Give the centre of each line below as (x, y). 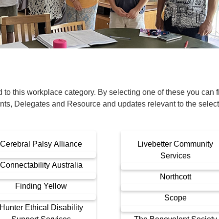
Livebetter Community (175, 144)
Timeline (140, 33)
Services (175, 156)
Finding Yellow (41, 186)
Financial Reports (37, 19)
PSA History (148, 19)
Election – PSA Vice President (57, 69)
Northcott (175, 177)
